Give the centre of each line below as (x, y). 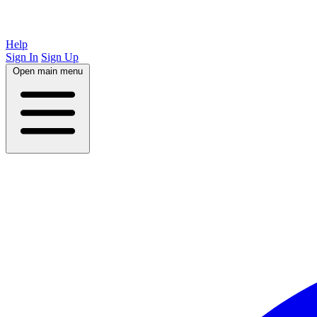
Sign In (22, 57)
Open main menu (48, 71)
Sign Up (60, 57)
